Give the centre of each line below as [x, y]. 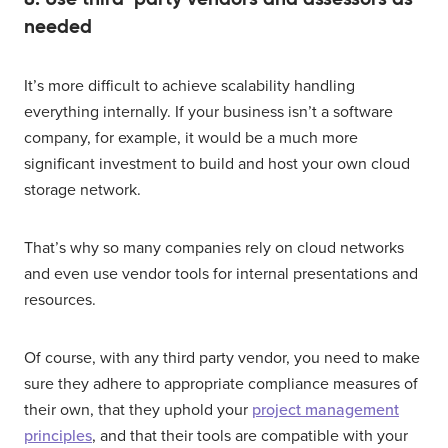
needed [58, 27]
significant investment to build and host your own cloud [217, 164]
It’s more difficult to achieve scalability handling [189, 86]
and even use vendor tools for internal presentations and [221, 274]
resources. [60, 300]
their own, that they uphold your [138, 410]
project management [325, 410]
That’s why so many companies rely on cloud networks [214, 248]
